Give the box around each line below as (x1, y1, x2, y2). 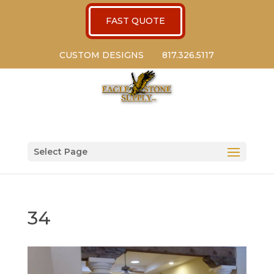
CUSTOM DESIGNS (59, 50, 144, 61)
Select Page (33, 146, 87, 157)
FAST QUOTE (105, 15, 165, 26)
